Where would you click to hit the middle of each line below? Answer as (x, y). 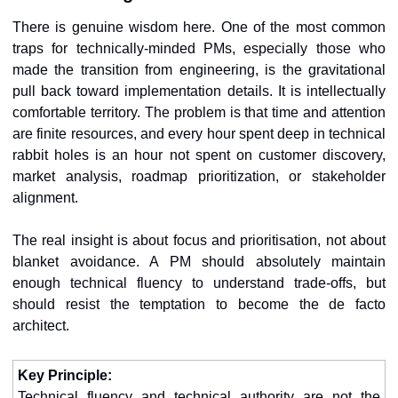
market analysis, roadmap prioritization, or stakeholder (199, 177)
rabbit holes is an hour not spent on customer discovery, (199, 155)
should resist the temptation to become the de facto (199, 305)
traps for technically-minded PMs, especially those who (199, 49)
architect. (41, 326)
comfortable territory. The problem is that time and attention (199, 113)
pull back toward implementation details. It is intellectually (199, 92)
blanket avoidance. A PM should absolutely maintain (199, 262)
